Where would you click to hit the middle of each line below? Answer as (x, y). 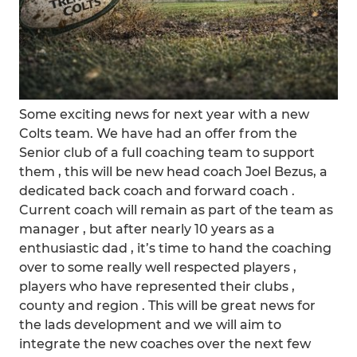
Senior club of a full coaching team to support (167, 153)
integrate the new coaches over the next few (165, 344)
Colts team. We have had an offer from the (158, 133)
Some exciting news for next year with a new (164, 114)
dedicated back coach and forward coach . (157, 191)
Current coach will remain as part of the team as (176, 210)
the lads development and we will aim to (150, 325)
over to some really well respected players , (158, 267)
